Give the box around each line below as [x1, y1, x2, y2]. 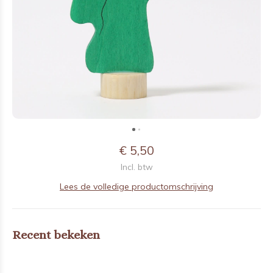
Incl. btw [120, 161, 153, 172]
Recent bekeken [12, 228, 100, 242]
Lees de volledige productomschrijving [60, 181, 213, 192]
